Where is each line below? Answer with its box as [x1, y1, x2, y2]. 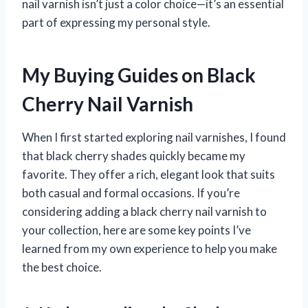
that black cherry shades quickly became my [22, 148, 245, 164]
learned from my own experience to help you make [22, 241, 277, 256]
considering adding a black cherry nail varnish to [22, 204, 267, 219]
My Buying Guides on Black [22, 63, 256, 87]
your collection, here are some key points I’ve [22, 223, 251, 238]
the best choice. [22, 260, 102, 275]
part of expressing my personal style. [22, 15, 210, 30]
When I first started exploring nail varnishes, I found [22, 130, 286, 145]
